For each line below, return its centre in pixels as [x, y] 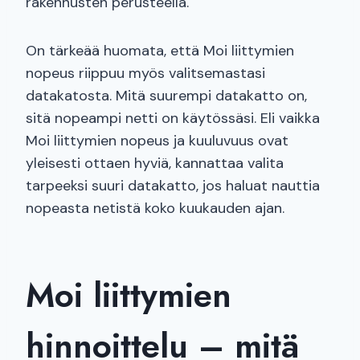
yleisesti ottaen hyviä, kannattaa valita [155, 164]
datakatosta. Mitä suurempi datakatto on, [166, 96]
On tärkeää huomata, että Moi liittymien [160, 51]
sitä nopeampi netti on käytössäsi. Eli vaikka [173, 119]
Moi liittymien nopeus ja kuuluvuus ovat [157, 141]
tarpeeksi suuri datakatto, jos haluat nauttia [173, 186]
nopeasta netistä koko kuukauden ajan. [155, 209]
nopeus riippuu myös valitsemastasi [145, 74]
